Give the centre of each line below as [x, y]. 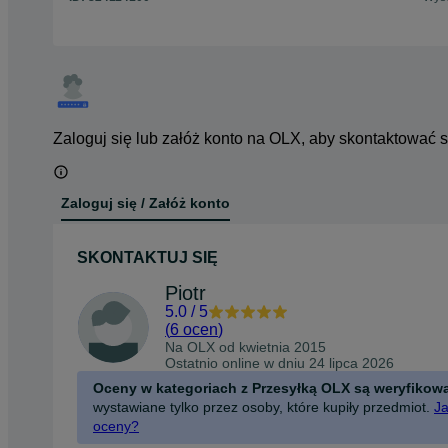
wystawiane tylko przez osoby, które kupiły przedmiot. [261, 406]
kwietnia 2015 [282, 346]
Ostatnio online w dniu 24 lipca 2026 [279, 362]
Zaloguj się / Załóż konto [145, 203]
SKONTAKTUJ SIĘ [147, 257]
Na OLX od [202, 346]
